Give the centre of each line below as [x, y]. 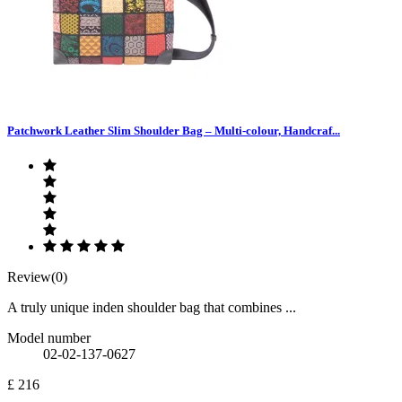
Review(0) [37, 277]
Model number [49, 338]
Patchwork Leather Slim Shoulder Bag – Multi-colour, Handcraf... [174, 131]
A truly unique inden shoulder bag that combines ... [152, 308]
